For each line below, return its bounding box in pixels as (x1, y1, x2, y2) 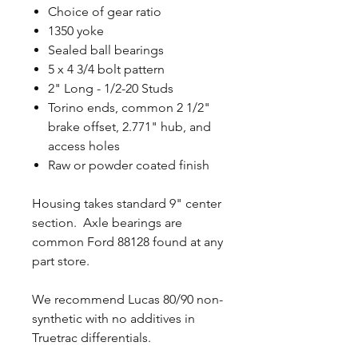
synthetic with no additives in (32, 311, 195, 326)
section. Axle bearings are (32, 215, 182, 230)
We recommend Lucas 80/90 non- (32, 292, 223, 307)
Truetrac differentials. (32, 330, 154, 345)
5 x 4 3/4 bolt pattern (48, 62, 168, 77)
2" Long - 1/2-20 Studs (48, 81, 177, 96)
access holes (48, 138, 120, 153)
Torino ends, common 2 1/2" (48, 100, 210, 115)
